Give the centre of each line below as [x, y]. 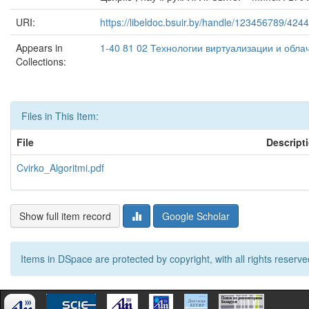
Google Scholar [196, 216]
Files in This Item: [60, 116]
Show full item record [65, 216]
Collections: [41, 61]
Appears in [39, 48]
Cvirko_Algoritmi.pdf [60, 168]
